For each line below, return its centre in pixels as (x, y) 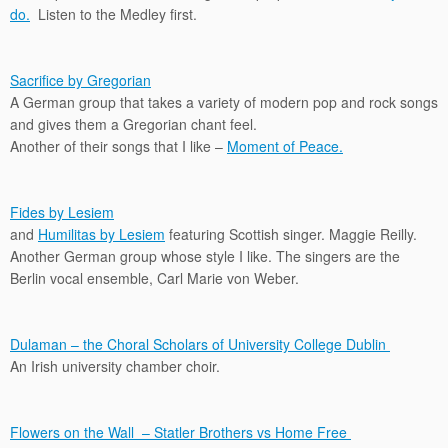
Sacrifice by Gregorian (80, 80)
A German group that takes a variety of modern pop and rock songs (224, 102)
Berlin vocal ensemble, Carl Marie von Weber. (154, 278)
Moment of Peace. (285, 146)
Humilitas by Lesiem (101, 234)
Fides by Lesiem (62, 212)
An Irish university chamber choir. (115, 366)
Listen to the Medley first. (113, 14)
